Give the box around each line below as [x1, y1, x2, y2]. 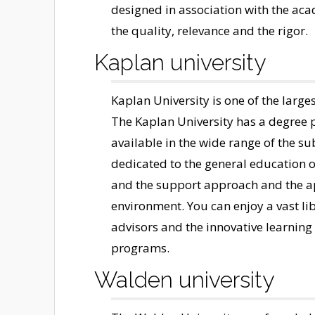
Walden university [94, 266, 274, 293]
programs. [110, 240, 169, 257]
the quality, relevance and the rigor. [110, 22, 308, 39]
